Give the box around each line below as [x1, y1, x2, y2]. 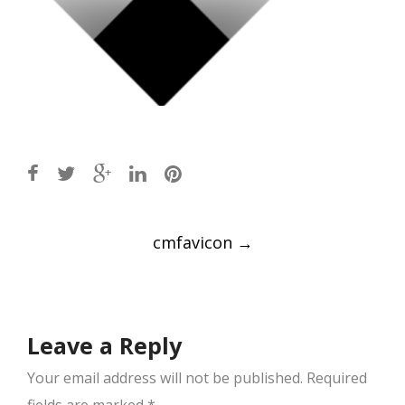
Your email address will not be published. [27, 368, 303, 389]
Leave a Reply [27, 330, 182, 362]
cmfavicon [152, 231, 237, 254]
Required [303, 368, 367, 389]
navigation [40, 245, 174, 280]
